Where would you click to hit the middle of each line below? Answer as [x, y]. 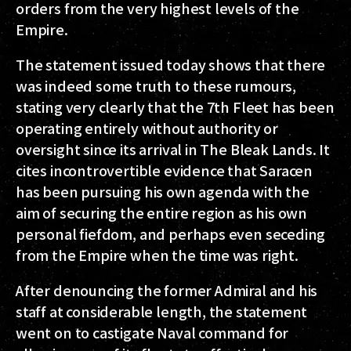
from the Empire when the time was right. [157, 254]
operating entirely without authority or [147, 127]
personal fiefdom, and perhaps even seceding [171, 233]
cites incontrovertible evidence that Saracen [165, 170]
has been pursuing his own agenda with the [163, 191]
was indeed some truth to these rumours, [156, 85]
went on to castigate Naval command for [152, 332]
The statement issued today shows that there [171, 64]
